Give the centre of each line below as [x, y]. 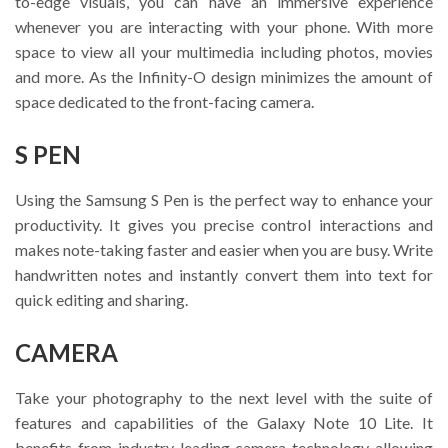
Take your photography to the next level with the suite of [224, 398]
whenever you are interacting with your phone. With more [224, 26]
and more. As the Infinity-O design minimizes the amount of [224, 76]
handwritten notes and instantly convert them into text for [224, 275]
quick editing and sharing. [101, 300]
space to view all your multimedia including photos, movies [224, 51]
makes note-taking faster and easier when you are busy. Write [224, 250]
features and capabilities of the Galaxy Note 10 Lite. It [224, 423]
